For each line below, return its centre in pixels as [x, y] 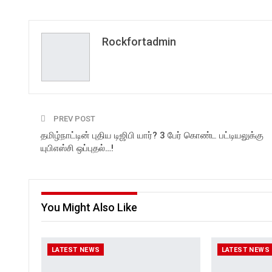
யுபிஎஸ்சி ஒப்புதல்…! [77, 148]
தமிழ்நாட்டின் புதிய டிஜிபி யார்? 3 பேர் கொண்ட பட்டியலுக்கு [152, 135]
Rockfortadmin [139, 41]
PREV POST [73, 118]
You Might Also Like [89, 207]
